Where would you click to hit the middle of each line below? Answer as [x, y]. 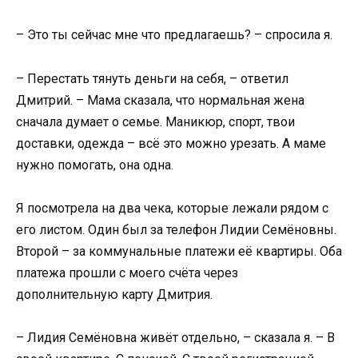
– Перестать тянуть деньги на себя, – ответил [152, 78]
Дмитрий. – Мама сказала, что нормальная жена [160, 100]
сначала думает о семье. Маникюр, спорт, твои [155, 121]
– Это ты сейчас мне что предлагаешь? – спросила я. [174, 35]
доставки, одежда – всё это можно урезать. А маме [171, 143]
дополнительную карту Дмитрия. [114, 294]
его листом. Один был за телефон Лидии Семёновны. [176, 229]
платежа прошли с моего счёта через [127, 272]
